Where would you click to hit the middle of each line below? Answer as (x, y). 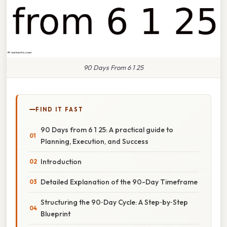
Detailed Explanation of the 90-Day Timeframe (119, 182)
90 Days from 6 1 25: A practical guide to (107, 129)
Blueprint (55, 214)
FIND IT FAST (60, 109)
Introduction (61, 161)
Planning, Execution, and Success (94, 141)
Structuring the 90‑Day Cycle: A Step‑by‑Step (114, 202)
